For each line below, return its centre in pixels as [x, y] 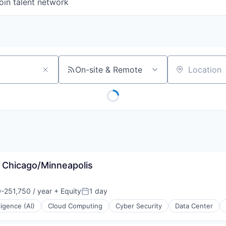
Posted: [95, 195]
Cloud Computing [75, 206]
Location [184, 74]
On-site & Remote [109, 70]
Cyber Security [139, 206]
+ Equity [67, 191]
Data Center [194, 206]
